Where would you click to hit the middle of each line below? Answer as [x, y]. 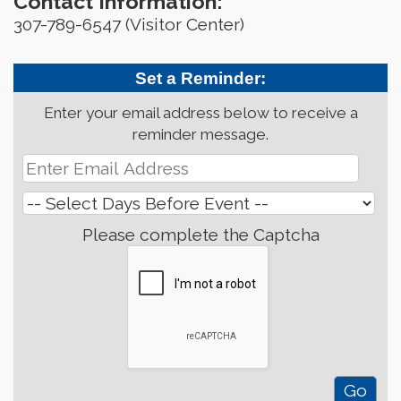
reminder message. [200, 134]
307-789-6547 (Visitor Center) [129, 24]
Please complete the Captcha [200, 234]
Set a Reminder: [200, 78]
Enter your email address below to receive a [200, 112]
